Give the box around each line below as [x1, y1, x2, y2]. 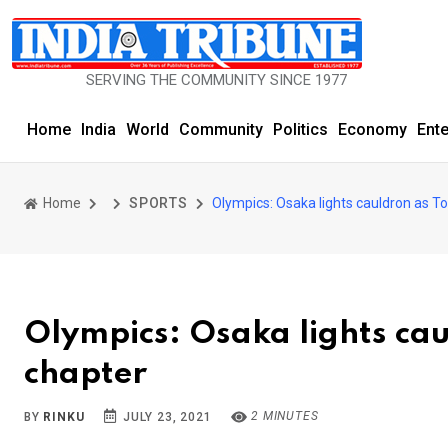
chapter [24, 358, 147, 390]
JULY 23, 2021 [119, 410, 212, 424]
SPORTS [129, 195, 188, 211]
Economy [338, 120, 407, 139]
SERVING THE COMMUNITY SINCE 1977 [7, 71, 269, 89]
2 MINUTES [247, 409, 319, 423]
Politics [273, 120, 328, 139]
